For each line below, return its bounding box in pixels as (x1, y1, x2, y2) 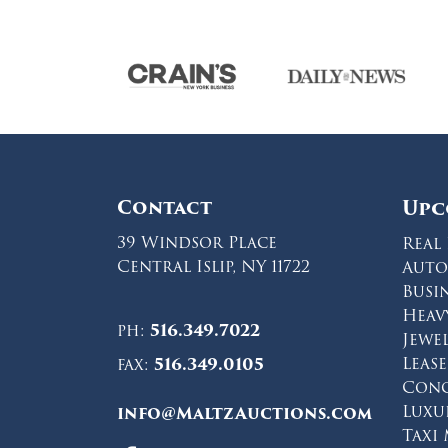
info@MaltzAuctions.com (117, 401, 372, 427)
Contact (117, 193, 212, 223)
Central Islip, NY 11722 (117, 254, 310, 280)
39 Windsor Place (117, 230, 277, 256)
